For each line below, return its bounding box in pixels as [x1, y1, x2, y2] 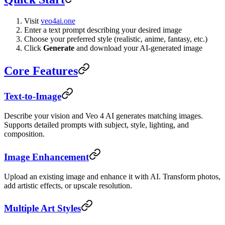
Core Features [4, 64, 78, 77]
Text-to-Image [4, 91, 61, 102]
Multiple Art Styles [4, 203, 81, 214]
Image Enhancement [4, 151, 89, 162]
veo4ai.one [41, 16, 75, 25]
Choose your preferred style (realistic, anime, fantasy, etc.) [24, 34, 207, 43]
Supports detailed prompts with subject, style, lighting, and [4, 121, 189, 130]
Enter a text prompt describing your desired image [24, 25, 182, 34]
